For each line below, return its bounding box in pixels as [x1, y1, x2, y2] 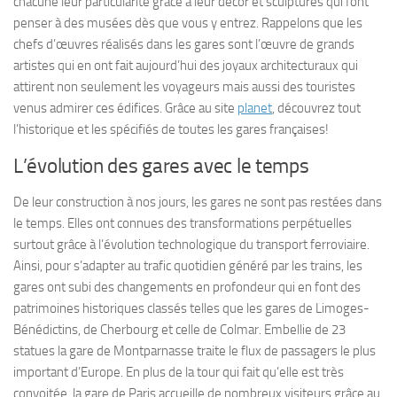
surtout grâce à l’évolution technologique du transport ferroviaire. [13, 237, 370, 253]
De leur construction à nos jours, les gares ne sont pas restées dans [13, 194, 382, 210]
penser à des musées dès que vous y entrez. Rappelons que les [13, 15, 362, 31]
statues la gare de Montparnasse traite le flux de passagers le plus [13, 343, 376, 359]
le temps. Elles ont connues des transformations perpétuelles [13, 215, 352, 231]
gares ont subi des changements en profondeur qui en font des [13, 279, 361, 295]
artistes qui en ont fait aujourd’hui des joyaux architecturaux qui [13, 58, 358, 74]
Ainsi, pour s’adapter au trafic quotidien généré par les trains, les [13, 258, 362, 274]
